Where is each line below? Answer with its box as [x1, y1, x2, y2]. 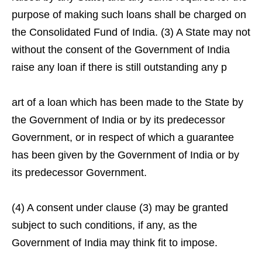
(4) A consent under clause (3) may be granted [12, 202, 228, 213]
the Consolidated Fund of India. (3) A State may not [12, 26, 250, 38]
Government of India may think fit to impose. [12, 237, 218, 249]
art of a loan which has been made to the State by [12, 96, 243, 108]
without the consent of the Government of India [12, 44, 230, 56]
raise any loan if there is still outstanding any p [12, 61, 227, 73]
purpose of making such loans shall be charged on [12, 9, 246, 20]
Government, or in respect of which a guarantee [12, 132, 234, 143]
